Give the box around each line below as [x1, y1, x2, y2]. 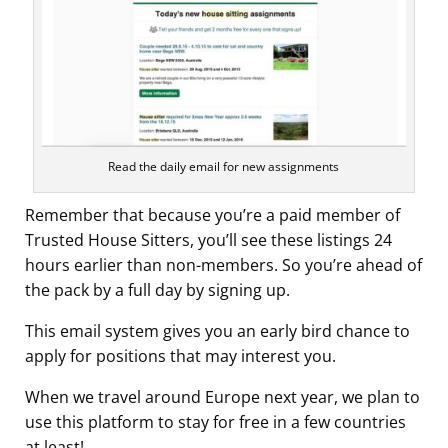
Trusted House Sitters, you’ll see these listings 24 [25, 229, 392, 251]
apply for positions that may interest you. [25, 345, 336, 367]
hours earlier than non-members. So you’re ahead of [25, 254, 422, 276]
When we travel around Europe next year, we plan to [25, 386, 420, 408]
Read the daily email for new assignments [108, 158, 340, 175]
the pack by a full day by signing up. [25, 279, 290, 301]
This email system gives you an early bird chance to [25, 320, 410, 342]
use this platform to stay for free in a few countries [25, 411, 406, 433]
